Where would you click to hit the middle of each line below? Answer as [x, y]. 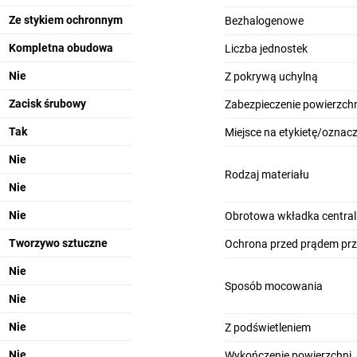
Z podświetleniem [267, 328]
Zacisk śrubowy [47, 104]
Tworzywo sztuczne [58, 243]
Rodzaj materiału [267, 174]
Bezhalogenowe [264, 21]
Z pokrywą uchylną [271, 77]
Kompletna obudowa [61, 48]
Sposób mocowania [273, 286]
